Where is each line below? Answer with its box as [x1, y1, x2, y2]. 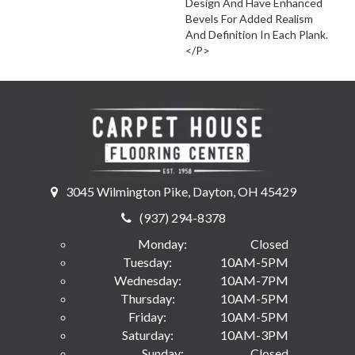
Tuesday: [123, 254, 172, 270]
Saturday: [121, 327, 174, 343]
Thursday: [120, 291, 175, 307]
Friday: [128, 309, 166, 325]
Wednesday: [113, 273, 181, 288]
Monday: [138, 236, 187, 252]
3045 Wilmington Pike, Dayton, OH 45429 [66, 184, 296, 200]
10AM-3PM [220, 327, 288, 343]
